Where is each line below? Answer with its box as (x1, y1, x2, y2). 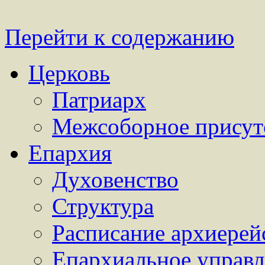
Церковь (28, 60, 110, 86)
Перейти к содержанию (5, 24, 234, 50)
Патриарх (52, 87, 146, 112)
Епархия (28, 140, 112, 166)
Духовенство (52, 167, 179, 192)
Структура (52, 193, 154, 219)
